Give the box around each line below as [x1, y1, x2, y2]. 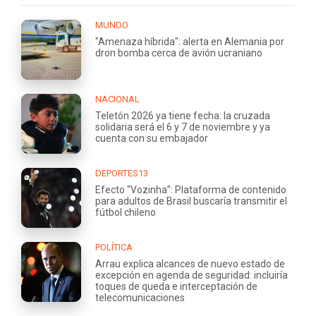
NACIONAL [95, 94, 140, 105]
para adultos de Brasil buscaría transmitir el [95, 195, 287, 207]
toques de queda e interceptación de [95, 281, 257, 293]
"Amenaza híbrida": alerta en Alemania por [95, 36, 284, 48]
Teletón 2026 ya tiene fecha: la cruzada [95, 110, 270, 122]
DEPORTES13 [95, 168, 148, 179]
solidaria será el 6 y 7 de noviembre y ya [95, 121, 270, 133]
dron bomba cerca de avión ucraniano [95, 47, 262, 59]
